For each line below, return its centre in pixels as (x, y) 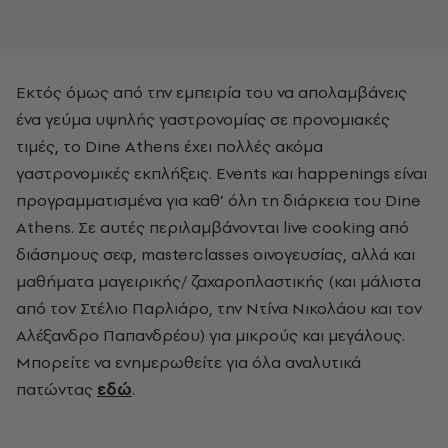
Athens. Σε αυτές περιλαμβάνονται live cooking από (212, 226)
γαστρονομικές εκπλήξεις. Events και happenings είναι (221, 172)
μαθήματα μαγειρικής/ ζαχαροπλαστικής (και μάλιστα (218, 280)
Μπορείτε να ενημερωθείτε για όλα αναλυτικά (188, 361)
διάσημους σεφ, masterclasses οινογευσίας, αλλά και (215, 253)
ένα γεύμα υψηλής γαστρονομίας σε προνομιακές (203, 118)
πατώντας (56, 388)
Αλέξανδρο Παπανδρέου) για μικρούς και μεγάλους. (210, 334)
